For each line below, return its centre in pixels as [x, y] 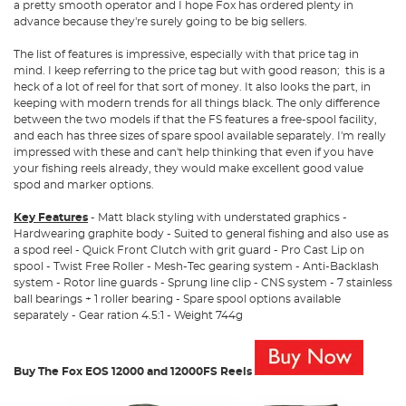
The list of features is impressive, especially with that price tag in [186, 54]
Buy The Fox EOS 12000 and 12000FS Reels [133, 371]
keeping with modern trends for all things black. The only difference [197, 103]
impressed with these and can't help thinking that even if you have [193, 152]
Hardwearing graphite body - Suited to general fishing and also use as [201, 233]
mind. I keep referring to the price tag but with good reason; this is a [199, 70]
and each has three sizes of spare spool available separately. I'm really [200, 135]
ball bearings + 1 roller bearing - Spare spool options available [177, 299]
